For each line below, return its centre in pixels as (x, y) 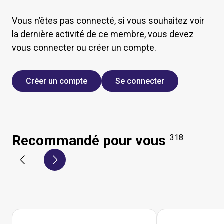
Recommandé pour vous (89, 141)
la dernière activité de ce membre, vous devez (103, 34)
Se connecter (140, 81)
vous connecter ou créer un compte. (84, 48)
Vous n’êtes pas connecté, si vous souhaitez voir (108, 21)
